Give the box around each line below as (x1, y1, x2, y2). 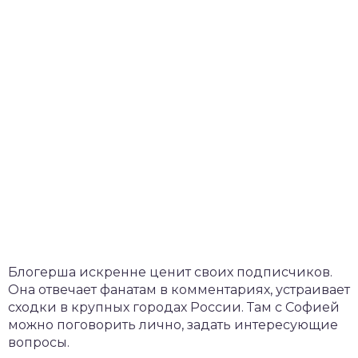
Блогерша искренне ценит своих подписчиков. (8, 264, 332, 280)
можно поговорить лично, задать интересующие (8, 316, 338, 332)
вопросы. (8, 334, 70, 350)
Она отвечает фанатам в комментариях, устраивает (8, 281, 350, 297)
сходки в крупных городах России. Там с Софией (8, 299, 340, 315)
